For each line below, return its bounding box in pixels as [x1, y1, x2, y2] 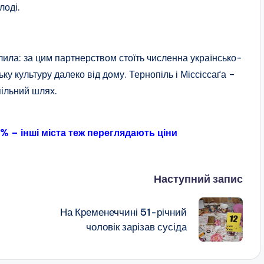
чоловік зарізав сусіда [85, 220, 187, 233]
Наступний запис [153, 172, 243, 186]
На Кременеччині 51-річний [60, 205, 187, 219]
